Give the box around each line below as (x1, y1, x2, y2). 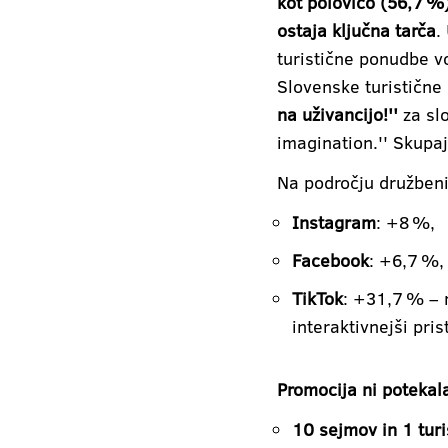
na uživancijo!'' (277, 101, 398, 126)
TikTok (292, 285, 343, 310)
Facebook (292, 247, 369, 272)
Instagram (292, 209, 376, 234)
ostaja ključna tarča (277, 17, 436, 42)
